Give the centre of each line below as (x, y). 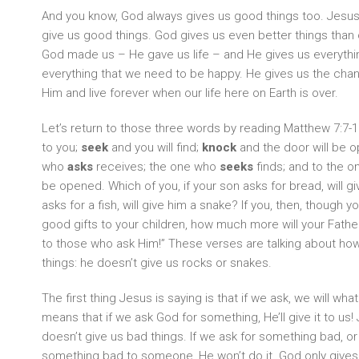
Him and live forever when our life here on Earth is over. (190, 93)
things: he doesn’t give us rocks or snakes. (157, 263)
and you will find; (153, 147)
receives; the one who (158, 167)
